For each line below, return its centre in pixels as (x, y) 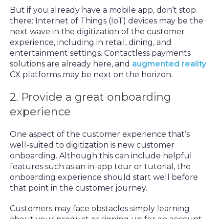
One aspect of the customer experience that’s (100, 134)
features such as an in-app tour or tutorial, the (100, 166)
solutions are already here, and (71, 64)
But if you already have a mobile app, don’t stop (103, 10)
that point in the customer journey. (78, 188)
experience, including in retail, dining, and (91, 42)
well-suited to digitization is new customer (92, 145)
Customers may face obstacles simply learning (100, 208)
